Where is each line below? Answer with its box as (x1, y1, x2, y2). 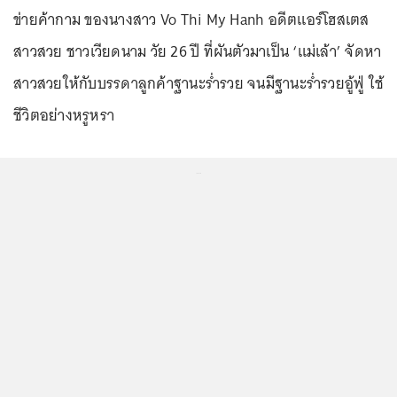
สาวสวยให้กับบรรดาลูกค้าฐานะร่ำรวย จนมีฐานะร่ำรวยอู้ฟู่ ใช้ (13, 70, 384, 97)
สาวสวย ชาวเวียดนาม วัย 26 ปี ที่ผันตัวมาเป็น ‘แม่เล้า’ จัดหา (13, 38, 382, 65)
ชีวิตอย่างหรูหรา (13, 102, 114, 128)
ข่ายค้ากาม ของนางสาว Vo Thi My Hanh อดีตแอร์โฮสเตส (13, 6, 370, 33)
